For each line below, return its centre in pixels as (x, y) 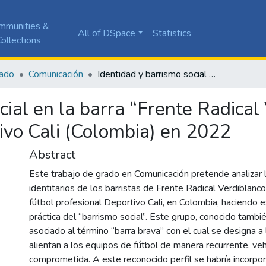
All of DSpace (106, 33)
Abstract (52, 154)
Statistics (172, 33)
